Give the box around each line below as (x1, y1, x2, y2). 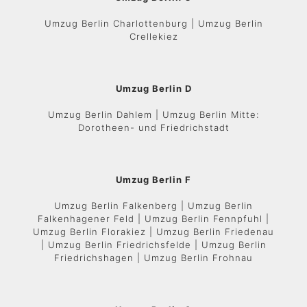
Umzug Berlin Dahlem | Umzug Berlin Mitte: (48, 109, 259, 120)
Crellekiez (129, 31, 178, 42)
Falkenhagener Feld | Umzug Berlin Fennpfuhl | (38, 213, 269, 224)
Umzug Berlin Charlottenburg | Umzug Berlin (44, 18, 263, 29)
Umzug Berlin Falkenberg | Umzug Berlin (54, 200, 253, 211)
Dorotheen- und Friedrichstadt (77, 122, 230, 133)
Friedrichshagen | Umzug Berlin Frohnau (54, 252, 253, 263)
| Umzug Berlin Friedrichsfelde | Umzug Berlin (40, 239, 267, 250)
